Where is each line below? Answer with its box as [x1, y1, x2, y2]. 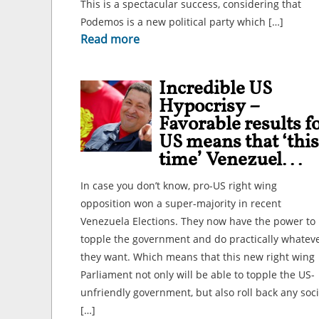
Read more [80, 31, 140, 47]
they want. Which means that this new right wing [80, 250, 315, 263]
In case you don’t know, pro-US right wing [80, 179, 277, 192]
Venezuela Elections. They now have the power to [80, 214, 315, 228]
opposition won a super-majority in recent [80, 197, 281, 210]
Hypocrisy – [159, 93, 259, 120]
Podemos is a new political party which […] [80, 15, 283, 28]
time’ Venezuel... [159, 147, 302, 174]
